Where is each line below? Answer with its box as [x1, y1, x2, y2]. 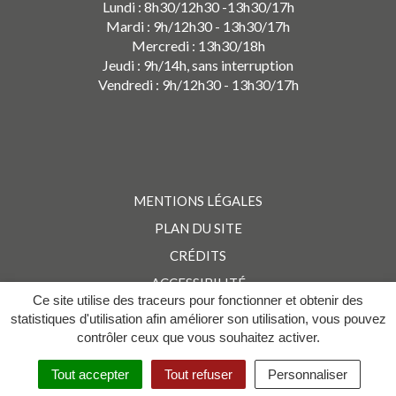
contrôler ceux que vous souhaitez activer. [76, 330, 320, 345]
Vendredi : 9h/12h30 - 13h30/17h [97, 76, 299, 94]
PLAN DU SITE [154, 220, 242, 237]
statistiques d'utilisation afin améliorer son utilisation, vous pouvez [10, 311, 386, 326]
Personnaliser [267, 367, 347, 382]
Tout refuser [164, 367, 232, 382]
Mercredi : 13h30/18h [131, 37, 265, 55]
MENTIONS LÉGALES [133, 193, 263, 209]
